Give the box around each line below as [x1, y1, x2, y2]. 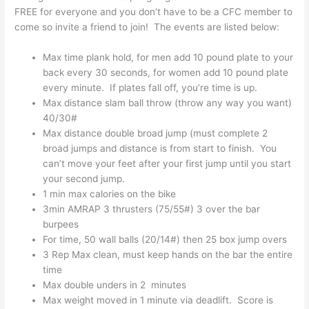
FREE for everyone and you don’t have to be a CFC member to [14, 6, 293, 17]
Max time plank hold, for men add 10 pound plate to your [43, 51, 294, 63]
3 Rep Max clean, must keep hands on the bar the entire [43, 248, 293, 260]
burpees [43, 218, 79, 230]
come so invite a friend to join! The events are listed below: [14, 21, 280, 32]
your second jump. [43, 172, 126, 184]
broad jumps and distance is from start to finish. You [43, 142, 277, 154]
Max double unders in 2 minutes [43, 279, 187, 290]
